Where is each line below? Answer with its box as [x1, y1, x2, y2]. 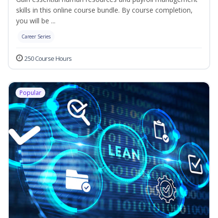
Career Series [21, 33, 51, 40]
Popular [19, 89, 41, 97]
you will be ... [16, 16, 55, 26]
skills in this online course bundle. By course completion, [16, 5, 193, 15]
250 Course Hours [24, 54, 72, 63]
